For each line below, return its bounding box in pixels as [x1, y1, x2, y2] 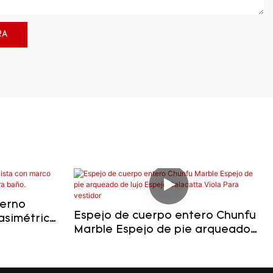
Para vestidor [73, 252, 148, 264]
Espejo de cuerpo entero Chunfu [73, 210, 256, 222]
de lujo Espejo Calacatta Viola [73, 238, 241, 250]
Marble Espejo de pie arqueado [73, 224, 250, 236]
